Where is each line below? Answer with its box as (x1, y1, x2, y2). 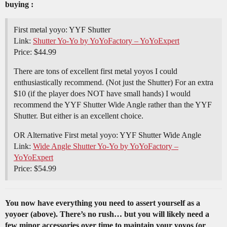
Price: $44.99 (14, 48, 56, 57)
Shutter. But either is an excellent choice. (14, 111, 143, 121)
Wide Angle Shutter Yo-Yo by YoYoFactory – (33, 142, 178, 151)
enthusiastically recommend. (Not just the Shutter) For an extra (14, 78, 213, 87)
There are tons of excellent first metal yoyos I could (14, 67, 177, 76)
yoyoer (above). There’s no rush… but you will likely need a (5, 210, 209, 219)
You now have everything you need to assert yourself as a (5, 199, 200, 208)
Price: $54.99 (14, 164, 56, 173)
